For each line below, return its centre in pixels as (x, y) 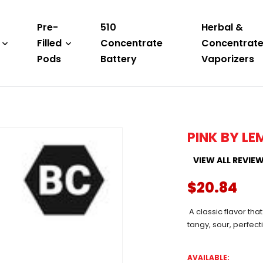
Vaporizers (228, 59)
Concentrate (131, 43)
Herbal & (222, 27)
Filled (49, 43)
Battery (119, 59)
